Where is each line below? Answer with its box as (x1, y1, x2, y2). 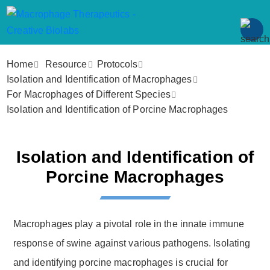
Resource (45, 59, 87, 69)
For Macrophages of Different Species (7, 89, 171, 99)
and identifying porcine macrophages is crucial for (13, 257, 228, 268)
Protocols (96, 59, 138, 69)
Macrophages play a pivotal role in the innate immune (13, 218, 245, 229)
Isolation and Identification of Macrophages (7, 74, 192, 84)
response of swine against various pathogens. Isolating (13, 237, 251, 248)
